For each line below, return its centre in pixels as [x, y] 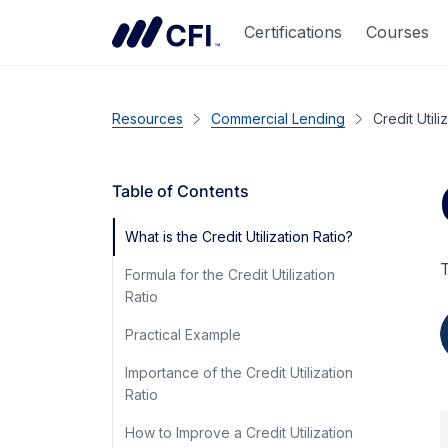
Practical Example [183, 334]
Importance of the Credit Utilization [239, 372]
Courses [397, 31]
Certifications [293, 31]
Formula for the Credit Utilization [230, 274]
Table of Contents [180, 191]
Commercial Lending [278, 118]
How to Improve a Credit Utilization [239, 432]
